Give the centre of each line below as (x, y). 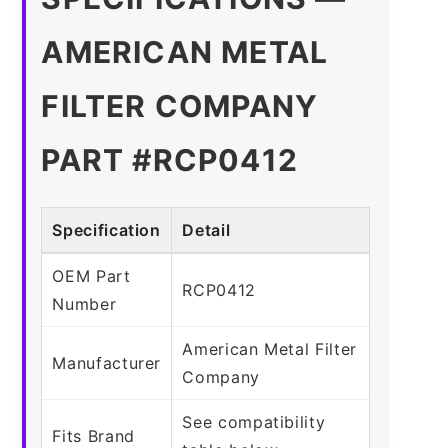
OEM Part (91, 275)
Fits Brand (93, 435)
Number (84, 303)
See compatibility (254, 421)
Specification (106, 229)
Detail (206, 229)
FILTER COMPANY (180, 105)
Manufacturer (107, 362)
